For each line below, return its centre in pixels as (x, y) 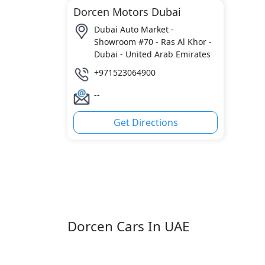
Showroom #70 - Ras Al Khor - (153, 42)
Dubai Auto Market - (134, 29)
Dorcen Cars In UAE (128, 226)
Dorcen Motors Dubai (127, 12)
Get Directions (146, 122)
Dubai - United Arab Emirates (152, 54)
